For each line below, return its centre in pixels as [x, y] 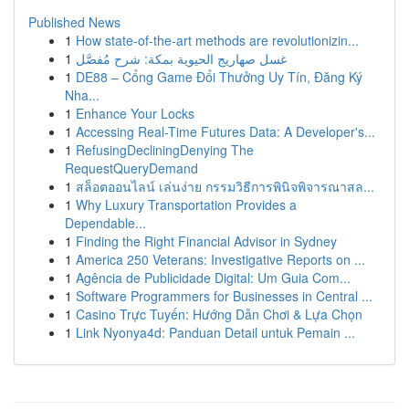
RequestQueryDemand [131, 168]
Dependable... [105, 223]
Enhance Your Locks [135, 113]
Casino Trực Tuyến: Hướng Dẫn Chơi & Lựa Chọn [219, 314]
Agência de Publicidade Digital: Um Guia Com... [213, 278]
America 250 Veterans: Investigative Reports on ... [220, 259]
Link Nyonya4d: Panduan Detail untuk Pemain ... [215, 332]
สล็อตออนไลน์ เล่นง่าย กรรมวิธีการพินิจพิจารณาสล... [225, 186]
